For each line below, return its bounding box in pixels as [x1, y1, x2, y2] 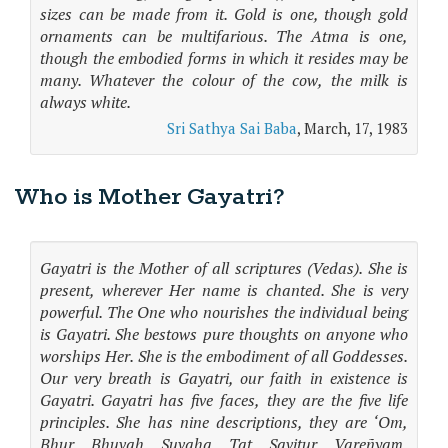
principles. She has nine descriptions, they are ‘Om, [40, 411, 408, 433]
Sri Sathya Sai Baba [167, 118, 297, 138]
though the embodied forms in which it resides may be [40, 47, 408, 69]
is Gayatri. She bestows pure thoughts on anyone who [40, 323, 408, 345]
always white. [40, 91, 131, 113]
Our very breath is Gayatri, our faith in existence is [40, 367, 408, 389]
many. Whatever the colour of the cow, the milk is [40, 69, 408, 91]
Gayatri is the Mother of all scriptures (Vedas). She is [40, 257, 408, 279]
